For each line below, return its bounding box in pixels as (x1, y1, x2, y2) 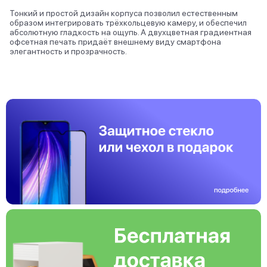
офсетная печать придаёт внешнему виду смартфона (10, 36, 221, 46)
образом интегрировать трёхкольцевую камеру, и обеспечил (10, 17, 247, 27)
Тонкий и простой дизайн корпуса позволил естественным (10, 8, 238, 18)
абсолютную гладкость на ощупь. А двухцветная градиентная (10, 27, 252, 37)
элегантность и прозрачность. (10, 46, 127, 56)
